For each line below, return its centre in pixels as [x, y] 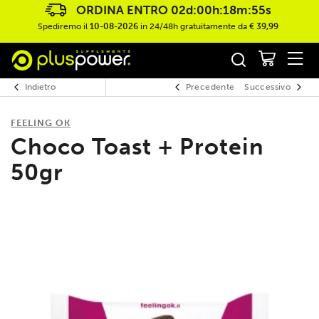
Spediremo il [63, 27]
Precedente [210, 87]
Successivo [267, 87]
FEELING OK [41, 122]
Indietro [40, 87]
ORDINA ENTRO [123, 10]
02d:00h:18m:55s [221, 10]
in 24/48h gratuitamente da [193, 27]
